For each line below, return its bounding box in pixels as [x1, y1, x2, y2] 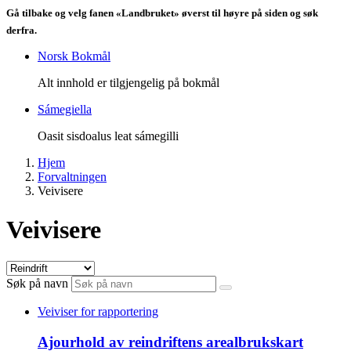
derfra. [6, 24, 37, 37]
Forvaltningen [38, 170, 107, 184]
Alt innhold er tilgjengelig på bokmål [38, 76, 219, 90]
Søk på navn [6, 277, 68, 291]
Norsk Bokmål [38, 49, 110, 63]
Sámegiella [38, 103, 92, 117]
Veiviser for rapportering [38, 305, 158, 319]
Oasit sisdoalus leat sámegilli [38, 129, 179, 143]
